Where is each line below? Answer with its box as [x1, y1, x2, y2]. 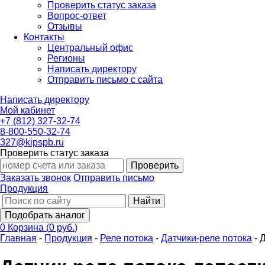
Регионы [47, 53, 85, 63]
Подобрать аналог [5, 210, 85, 220]
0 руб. [49, 222, 75, 232]
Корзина [8, 222, 46, 232]
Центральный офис [47, 43, 133, 53]
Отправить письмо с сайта [47, 75, 163, 85]
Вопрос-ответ [47, 11, 106, 21]
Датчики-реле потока [161, 233, 252, 243]
